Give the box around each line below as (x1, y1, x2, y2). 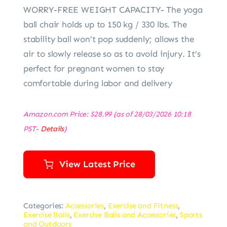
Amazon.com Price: (23, 109, 90, 119)
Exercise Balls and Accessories (73, 210, 176, 219)
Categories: (23, 201, 65, 210)
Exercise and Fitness (107, 201, 178, 210)
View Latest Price (59, 158, 135, 170)
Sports (179, 210, 202, 219)
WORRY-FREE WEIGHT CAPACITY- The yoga (23, 4, 203, 15)
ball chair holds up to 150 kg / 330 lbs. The (23, 19, 187, 29)
